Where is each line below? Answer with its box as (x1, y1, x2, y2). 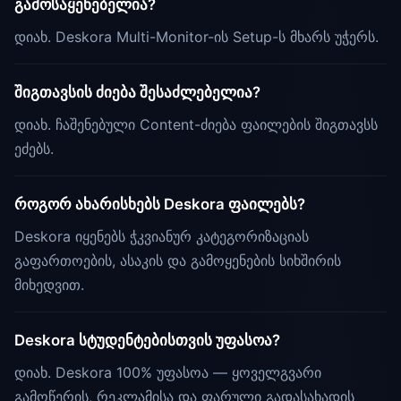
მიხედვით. (14, 276, 84, 294)
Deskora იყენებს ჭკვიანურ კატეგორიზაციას (14, 227, 309, 246)
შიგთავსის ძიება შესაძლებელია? (14, 83, 260, 102)
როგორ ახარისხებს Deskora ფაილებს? (14, 195, 305, 214)
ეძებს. (14, 140, 54, 158)
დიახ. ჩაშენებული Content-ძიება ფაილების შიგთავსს (14, 115, 378, 134)
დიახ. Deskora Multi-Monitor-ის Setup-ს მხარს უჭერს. (14, 28, 379, 47)
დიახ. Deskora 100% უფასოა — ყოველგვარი (14, 363, 321, 382)
